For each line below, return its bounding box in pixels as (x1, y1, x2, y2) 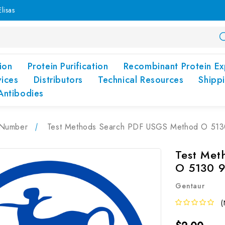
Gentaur (175, 181, 205, 191)
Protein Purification (27, 60, 108, 73)
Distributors (33, 73, 83, 86)
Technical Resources (97, 73, 184, 86)
